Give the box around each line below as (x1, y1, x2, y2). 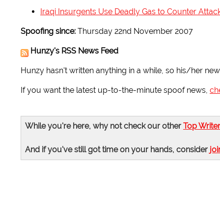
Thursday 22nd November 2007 (76, 27, 193, 36)
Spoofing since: (21, 27, 76, 36)
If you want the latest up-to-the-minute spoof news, (21, 85, 210, 95)
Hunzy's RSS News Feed (30, 46, 118, 56)
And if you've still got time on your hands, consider (25, 145, 210, 155)
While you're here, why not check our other (25, 121, 183, 131)
